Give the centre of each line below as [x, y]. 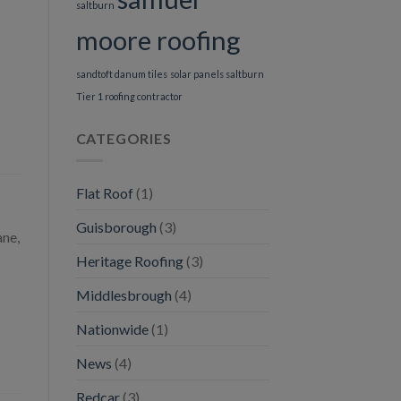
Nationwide [112, 328]
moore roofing [158, 40]
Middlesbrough [124, 294]
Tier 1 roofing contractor [129, 97]
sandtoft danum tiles [121, 74]
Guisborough [116, 226]
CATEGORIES [124, 139]
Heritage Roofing [129, 260]
